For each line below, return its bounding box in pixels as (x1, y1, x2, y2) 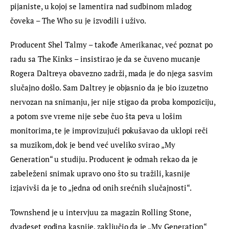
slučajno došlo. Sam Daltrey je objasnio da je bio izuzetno (10, 82, 211, 93)
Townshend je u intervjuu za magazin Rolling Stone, (10, 207, 193, 217)
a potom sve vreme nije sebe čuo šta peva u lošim (10, 111, 184, 122)
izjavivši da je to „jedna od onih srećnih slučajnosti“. (10, 182, 192, 193)
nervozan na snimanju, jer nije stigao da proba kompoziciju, (10, 97, 218, 107)
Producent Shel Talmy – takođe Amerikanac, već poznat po (10, 39, 215, 50)
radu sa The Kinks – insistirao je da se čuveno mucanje (10, 54, 202, 64)
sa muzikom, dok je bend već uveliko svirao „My (10, 140, 177, 150)
